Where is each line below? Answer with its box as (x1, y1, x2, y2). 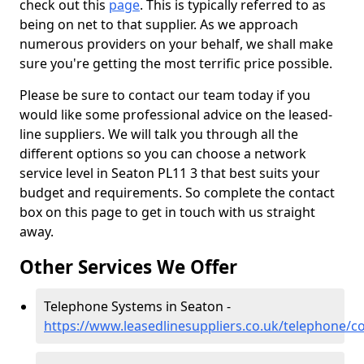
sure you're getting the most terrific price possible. (19, 54, 332, 72)
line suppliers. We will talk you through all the (19, 125, 298, 143)
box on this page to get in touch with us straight (19, 203, 315, 221)
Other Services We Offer (19, 254, 237, 279)
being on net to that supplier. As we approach (19, 15, 298, 33)
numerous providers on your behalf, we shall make (19, 35, 333, 53)
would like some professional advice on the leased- (19, 106, 332, 123)
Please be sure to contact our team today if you (19, 86, 310, 104)
